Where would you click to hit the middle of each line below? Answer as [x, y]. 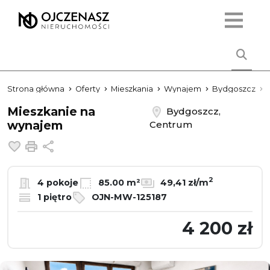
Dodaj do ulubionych [77, 145]
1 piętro [53, 197]
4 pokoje [57, 182]
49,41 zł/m [183, 182]
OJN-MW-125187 [128, 197]
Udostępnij [83, 145]
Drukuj [58, 145]
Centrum [171, 124]
